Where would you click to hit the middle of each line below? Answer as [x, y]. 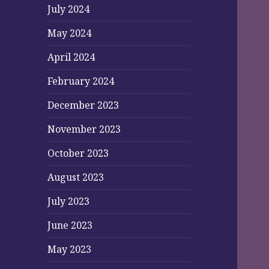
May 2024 [70, 33]
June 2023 [70, 225]
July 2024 [69, 9]
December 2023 [83, 105]
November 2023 [84, 129]
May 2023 [70, 249]
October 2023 [78, 153]
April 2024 [71, 57]
